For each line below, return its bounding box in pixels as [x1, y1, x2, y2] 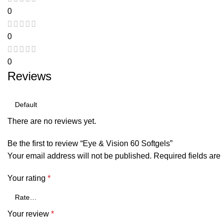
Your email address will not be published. [7, 152, 152, 161]
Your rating [7, 174, 48, 183]
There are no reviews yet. [7, 117, 96, 126]
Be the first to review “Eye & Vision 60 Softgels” [7, 139, 172, 148]
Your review [7, 210, 51, 219]
